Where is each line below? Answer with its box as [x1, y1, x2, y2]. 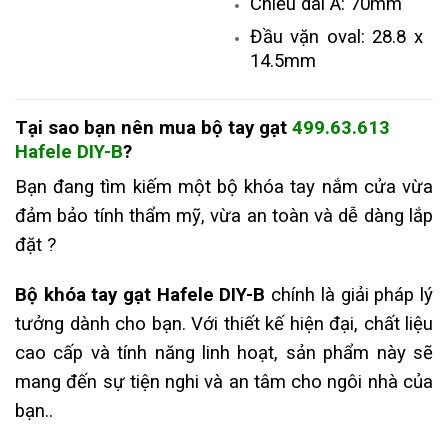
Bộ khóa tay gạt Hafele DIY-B [15, 284, 266, 307]
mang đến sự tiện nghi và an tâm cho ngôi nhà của [15, 371, 433, 394]
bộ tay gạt [201, 116, 287, 139]
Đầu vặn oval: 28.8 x [249, 25, 423, 48]
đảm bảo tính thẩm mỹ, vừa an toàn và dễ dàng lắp [15, 205, 433, 228]
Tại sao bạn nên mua [15, 116, 201, 139]
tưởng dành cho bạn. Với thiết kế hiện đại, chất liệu [15, 313, 433, 336]
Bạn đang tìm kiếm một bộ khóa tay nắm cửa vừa [15, 176, 433, 199]
